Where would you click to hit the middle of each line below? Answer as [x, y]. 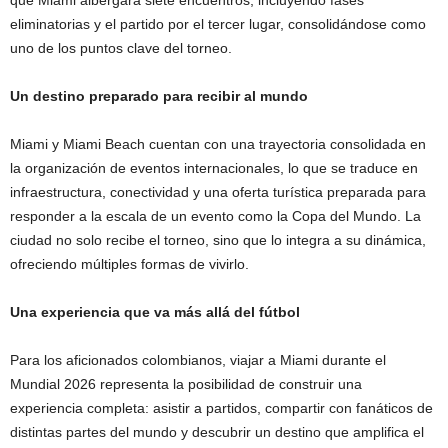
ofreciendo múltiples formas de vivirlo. [129, 263]
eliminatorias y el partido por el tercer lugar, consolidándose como [218, 23]
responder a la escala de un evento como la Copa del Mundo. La [215, 215]
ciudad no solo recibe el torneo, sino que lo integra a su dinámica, [218, 239]
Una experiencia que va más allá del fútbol [155, 311]
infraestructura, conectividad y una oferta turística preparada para [218, 191]
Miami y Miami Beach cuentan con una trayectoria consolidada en [218, 143]
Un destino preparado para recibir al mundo [159, 95]
